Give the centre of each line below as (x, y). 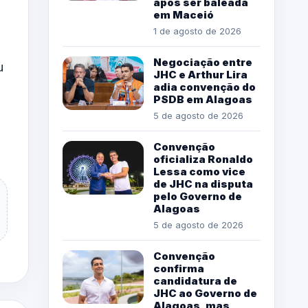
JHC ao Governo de (205, 294)
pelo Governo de (198, 197)
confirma (179, 269)
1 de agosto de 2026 (197, 31)
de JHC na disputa (203, 184)
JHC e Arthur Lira (200, 75)
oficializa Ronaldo (203, 159)
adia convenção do (205, 87)
